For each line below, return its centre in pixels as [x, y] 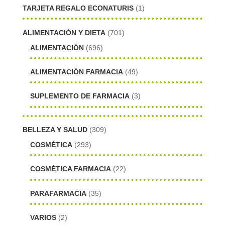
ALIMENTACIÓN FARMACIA [76, 72]
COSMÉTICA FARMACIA [70, 169]
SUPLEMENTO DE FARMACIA [80, 96]
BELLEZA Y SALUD [55, 129]
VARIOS [43, 217]
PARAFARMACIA [58, 193]
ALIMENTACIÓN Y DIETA [64, 32]
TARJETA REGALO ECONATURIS [78, 8]
